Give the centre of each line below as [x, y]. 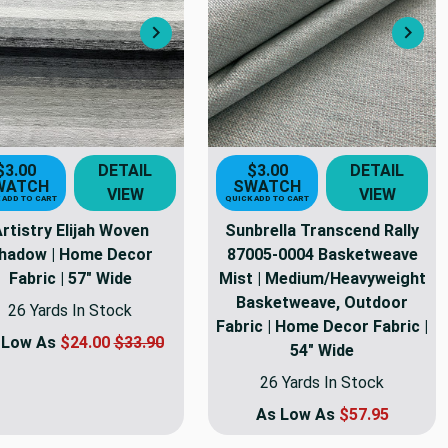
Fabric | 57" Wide [70, 278]
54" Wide [322, 350]
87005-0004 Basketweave [322, 254]
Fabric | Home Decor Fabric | [322, 326]
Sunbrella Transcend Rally [322, 230]
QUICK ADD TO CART [267, 198]
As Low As [297, 414]
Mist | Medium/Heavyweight [322, 278]
